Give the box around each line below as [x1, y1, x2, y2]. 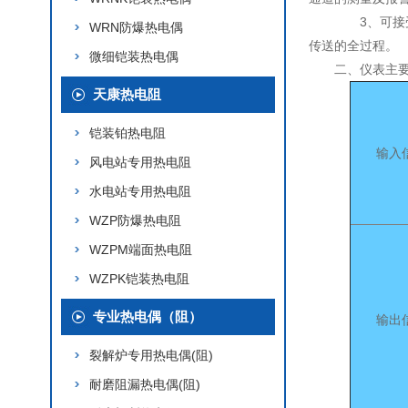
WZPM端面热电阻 [89, 242, 192, 257]
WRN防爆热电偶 [89, 20, 183, 35]
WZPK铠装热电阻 [89, 271, 189, 286]
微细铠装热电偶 [89, 49, 178, 64]
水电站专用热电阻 [89, 184, 191, 199]
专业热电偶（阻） [93, 309, 202, 324]
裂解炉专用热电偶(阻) [89, 348, 213, 362]
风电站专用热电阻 [89, 155, 191, 169]
